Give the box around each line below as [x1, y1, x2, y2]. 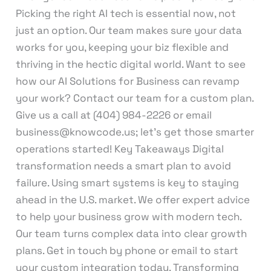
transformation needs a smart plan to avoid [15, 158, 231, 172]
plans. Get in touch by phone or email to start [15, 243, 238, 257]
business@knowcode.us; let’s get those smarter [15, 125, 254, 139]
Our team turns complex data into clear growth [15, 226, 247, 240]
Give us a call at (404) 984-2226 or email [15, 108, 212, 122]
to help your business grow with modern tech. [15, 209, 241, 223]
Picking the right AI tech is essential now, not [15, 6, 236, 20]
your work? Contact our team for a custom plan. [15, 91, 253, 105]
